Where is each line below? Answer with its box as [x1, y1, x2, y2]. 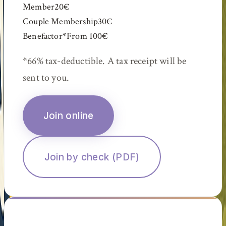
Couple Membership [23, 15, 98, 27]
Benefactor [23, 30, 63, 42]
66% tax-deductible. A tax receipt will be [27, 54, 187, 68]
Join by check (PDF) [44, 151, 140, 163]
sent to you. [23, 71, 70, 85]
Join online [43, 109, 94, 122]
